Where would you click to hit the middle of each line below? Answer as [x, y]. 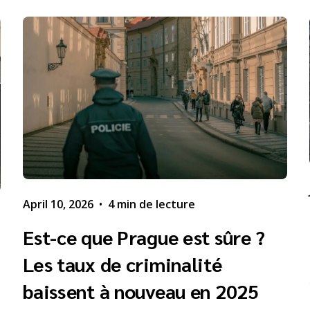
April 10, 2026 [58, 204]
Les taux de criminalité [122, 263]
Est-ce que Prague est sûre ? [144, 236]
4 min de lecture [152, 204]
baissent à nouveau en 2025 [141, 290]
